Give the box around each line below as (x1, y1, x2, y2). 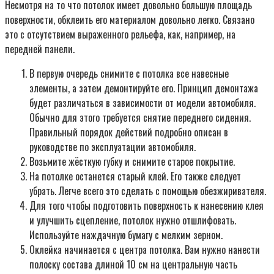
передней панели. (5, 42, 75, 57)
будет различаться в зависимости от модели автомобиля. (29, 95, 256, 111)
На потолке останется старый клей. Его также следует (29, 169, 241, 184)
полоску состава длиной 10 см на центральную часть (29, 257, 237, 272)
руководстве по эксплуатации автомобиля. (29, 139, 196, 155)
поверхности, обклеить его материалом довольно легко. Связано (5, 12, 254, 28)
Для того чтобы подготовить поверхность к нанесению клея (29, 198, 264, 213)
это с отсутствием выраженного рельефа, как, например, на (5, 27, 235, 42)
